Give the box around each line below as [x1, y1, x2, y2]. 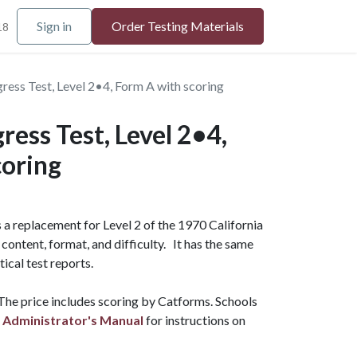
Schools [215, 293, 257, 308]
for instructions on [143, 312, 245, 328]
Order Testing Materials [112, 18, 244, 33]
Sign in [37, 18, 72, 33]
